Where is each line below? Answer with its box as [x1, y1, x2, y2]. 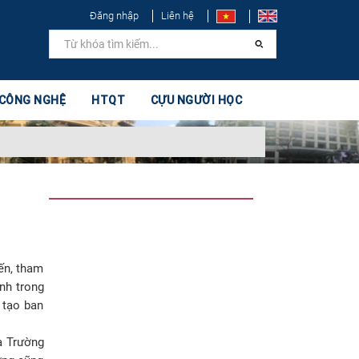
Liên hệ [161, 10, 194, 22]
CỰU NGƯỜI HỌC [150, 93, 243, 107]
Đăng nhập [90, 10, 139, 22]
